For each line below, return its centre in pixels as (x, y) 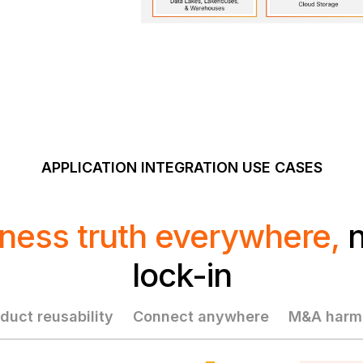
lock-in (181, 275)
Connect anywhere (201, 316)
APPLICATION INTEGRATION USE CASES (181, 167)
